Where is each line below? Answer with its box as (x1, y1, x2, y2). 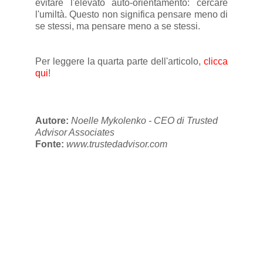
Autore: (35, 116, 71, 126)
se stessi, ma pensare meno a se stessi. (35, 21, 200, 32)
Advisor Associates (35, 127, 114, 138)
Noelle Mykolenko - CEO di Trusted (70, 116, 218, 126)
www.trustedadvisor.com (66, 139, 167, 150)
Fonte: (35, 139, 66, 150)
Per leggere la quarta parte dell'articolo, (35, 56, 204, 67)
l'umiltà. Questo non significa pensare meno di (35, 9, 228, 20)
